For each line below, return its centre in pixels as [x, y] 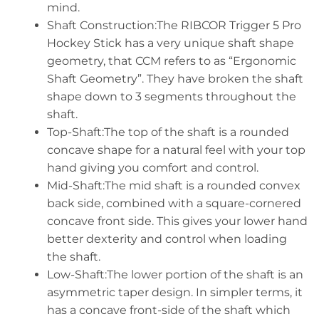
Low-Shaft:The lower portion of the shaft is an [175, 274]
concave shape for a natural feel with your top [176, 150]
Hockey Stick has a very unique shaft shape [170, 43]
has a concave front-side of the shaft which [168, 310]
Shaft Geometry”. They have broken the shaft [175, 78]
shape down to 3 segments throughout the [171, 96]
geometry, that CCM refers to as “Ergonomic [171, 61]
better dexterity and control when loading [167, 239]
